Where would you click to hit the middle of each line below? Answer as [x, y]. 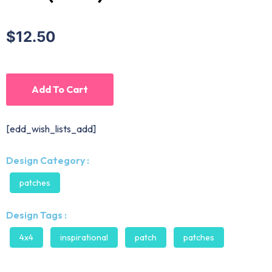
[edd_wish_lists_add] [51, 129]
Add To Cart [60, 90]
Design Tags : [36, 215]
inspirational [84, 238]
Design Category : [48, 161]
